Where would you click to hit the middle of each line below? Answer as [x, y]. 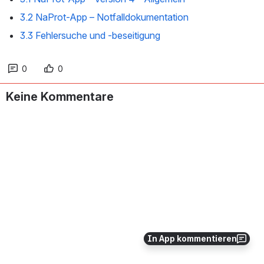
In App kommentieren [192, 238]
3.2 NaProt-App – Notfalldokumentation [104, 17]
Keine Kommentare [60, 96]
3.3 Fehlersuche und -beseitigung [90, 35]
